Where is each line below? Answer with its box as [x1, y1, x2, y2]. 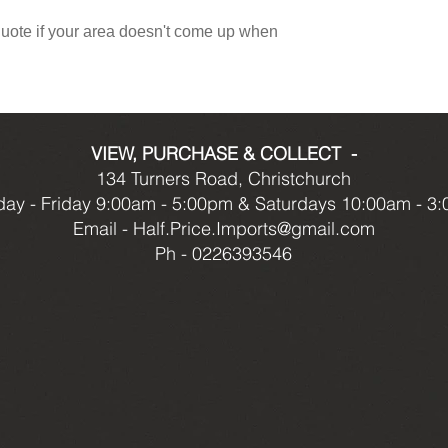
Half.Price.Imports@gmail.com [132, 216, 375, 240]
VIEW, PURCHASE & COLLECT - [85, 141, 362, 165]
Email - [72, 216, 133, 240]
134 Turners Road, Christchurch [96, 166, 351, 190]
